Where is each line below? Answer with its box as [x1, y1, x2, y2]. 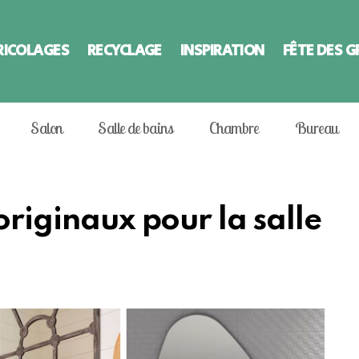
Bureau [294, 117, 338, 138]
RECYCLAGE [87, 39, 162, 62]
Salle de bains [98, 117, 174, 138]
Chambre [209, 117, 259, 138]
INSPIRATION [179, 39, 264, 62]
